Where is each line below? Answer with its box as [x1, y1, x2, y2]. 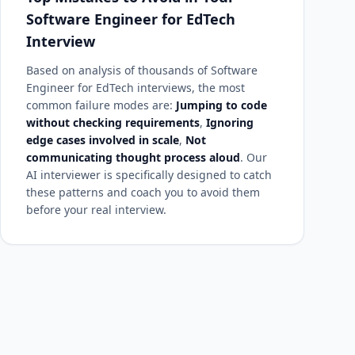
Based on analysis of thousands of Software [26, 63, 258, 78]
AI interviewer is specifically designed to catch [26, 167, 272, 182]
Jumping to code [176, 97, 267, 113]
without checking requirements [26, 115, 200, 130]
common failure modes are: [26, 97, 176, 113]
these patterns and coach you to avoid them [26, 185, 260, 200]
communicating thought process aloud [26, 150, 240, 165]
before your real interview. [26, 202, 166, 217]
